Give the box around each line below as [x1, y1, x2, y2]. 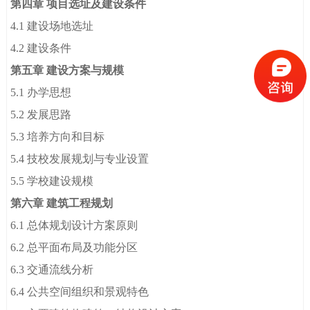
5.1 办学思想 [10, 86, 72, 99]
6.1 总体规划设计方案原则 [10, 219, 138, 232]
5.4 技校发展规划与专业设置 [10, 153, 149, 165]
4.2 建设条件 [10, 42, 72, 55]
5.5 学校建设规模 [10, 175, 94, 188]
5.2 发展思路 [10, 109, 72, 121]
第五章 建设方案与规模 [10, 64, 125, 77]
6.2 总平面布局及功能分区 [10, 241, 138, 254]
